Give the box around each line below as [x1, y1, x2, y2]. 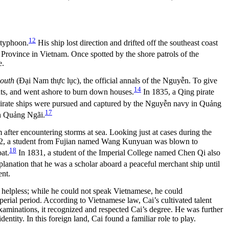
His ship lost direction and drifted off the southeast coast [36, 38, 218, 47]
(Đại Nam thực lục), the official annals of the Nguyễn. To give [14, 76, 217, 85]
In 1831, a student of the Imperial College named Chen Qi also [16, 148, 220, 157]
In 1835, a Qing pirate [141, 87, 214, 97]
